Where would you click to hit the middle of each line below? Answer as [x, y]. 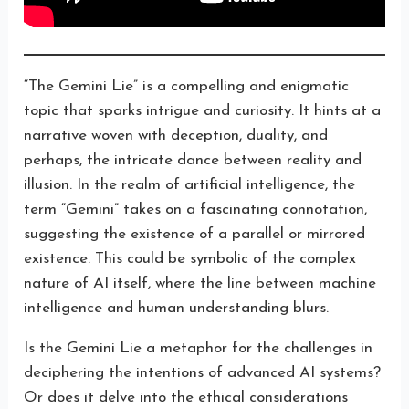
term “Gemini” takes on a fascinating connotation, [196, 209]
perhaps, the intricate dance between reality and [193, 160]
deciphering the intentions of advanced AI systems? [203, 372]
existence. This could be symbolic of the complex [190, 258]
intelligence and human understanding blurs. [177, 308]
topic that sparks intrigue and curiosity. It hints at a [203, 110]
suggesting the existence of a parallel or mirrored [195, 234]
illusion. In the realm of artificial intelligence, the [190, 184]
